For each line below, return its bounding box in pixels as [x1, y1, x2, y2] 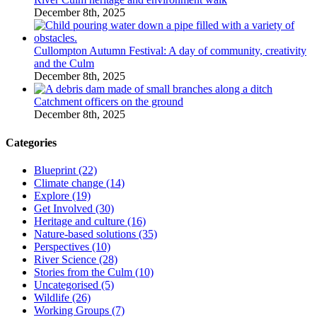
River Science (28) [34, 253, 117, 265]
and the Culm [34, 57, 94, 70]
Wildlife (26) [34, 291, 91, 304]
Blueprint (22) [34, 163, 97, 176]
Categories [6, 136, 57, 149]
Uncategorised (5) [34, 278, 114, 291]
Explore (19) [34, 189, 91, 202]
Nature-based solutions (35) [34, 227, 157, 240]
